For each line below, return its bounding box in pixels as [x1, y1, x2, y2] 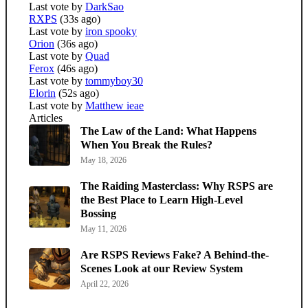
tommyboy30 [85, 74, 143, 87]
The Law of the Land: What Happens [80, 124, 256, 137]
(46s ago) [57, 62, 98, 74]
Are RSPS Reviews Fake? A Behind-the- [80, 248, 269, 261]
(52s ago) [58, 87, 99, 99]
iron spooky [85, 25, 137, 37]
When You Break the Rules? [80, 138, 212, 151]
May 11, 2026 [80, 223, 126, 234]
